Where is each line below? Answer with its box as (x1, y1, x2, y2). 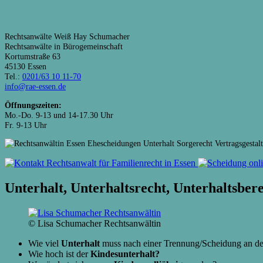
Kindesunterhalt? (90, 248, 160, 259)
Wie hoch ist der (28, 248, 90, 259)
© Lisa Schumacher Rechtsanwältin (28, 218, 161, 228)
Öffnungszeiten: (5, 100, 62, 110)
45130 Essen (5, 62, 46, 72)
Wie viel (28, 238, 61, 248)
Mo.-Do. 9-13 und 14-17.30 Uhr (5, 110, 113, 120)
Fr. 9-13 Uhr (5, 120, 47, 130)
